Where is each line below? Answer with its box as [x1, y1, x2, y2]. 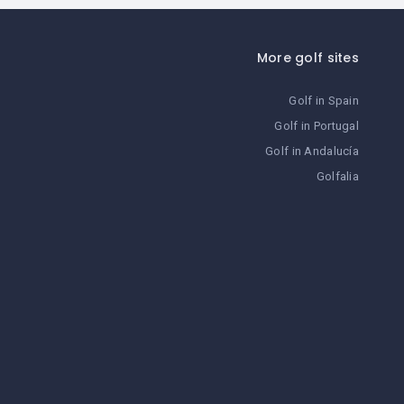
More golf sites [256, 49, 359, 67]
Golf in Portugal [274, 119, 359, 133]
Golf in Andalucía [265, 144, 359, 158]
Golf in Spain [289, 94, 359, 107]
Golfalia [316, 170, 359, 183]
